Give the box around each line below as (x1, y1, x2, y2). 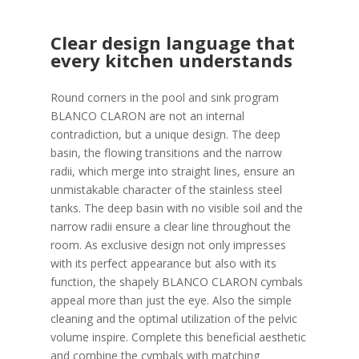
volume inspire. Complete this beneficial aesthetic (50, 329, 306, 345)
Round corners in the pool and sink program (50, 90, 279, 105)
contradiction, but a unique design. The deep (50, 127, 280, 142)
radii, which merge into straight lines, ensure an (50, 163, 295, 179)
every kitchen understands (50, 48, 292, 72)
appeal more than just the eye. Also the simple (50, 292, 292, 308)
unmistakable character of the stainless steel (50, 182, 282, 197)
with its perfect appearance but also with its (50, 256, 276, 271)
